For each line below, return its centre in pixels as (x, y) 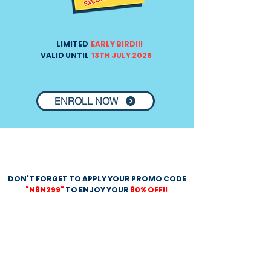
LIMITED (73, 44)
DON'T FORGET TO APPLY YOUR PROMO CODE (97, 179)
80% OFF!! (149, 190)
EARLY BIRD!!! (116, 44)
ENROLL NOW (86, 101)
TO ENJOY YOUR (97, 190)
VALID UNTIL (65, 55)
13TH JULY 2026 (122, 55)
